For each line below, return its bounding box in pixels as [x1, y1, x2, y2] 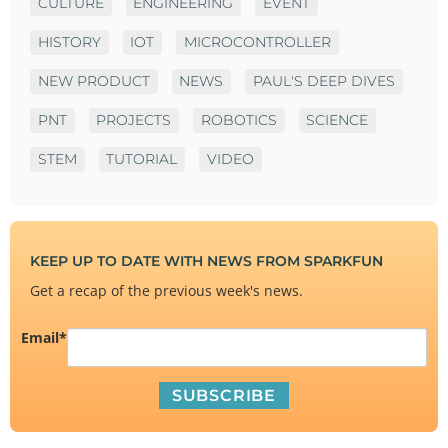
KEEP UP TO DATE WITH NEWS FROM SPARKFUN [30, 251, 387, 270]
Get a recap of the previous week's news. [30, 281, 303, 301]
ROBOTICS [200, 110, 277, 129]
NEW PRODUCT [37, 71, 150, 90]
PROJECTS [96, 110, 172, 129]
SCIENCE [306, 110, 369, 129]
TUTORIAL [106, 149, 178, 168]
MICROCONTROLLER [183, 32, 331, 51]
